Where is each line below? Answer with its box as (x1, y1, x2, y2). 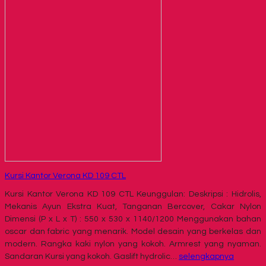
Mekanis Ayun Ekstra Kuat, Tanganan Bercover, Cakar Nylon (5, 202, 261, 211)
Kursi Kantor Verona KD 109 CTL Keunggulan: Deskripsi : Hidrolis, (5, 189, 261, 198)
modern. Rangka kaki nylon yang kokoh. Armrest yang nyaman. (5, 239, 261, 248)
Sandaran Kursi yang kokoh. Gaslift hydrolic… (5, 252, 179, 261)
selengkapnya (179, 252, 234, 261)
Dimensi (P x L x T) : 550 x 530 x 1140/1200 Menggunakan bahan (5, 214, 261, 223)
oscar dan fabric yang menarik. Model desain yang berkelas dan (5, 227, 261, 236)
